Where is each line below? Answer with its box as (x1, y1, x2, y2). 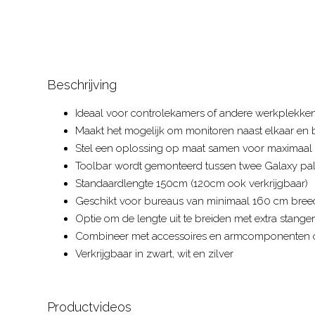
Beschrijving (47, 77, 117, 92)
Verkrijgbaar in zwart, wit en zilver (75, 247, 233, 260)
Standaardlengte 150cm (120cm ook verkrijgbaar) (75, 177, 308, 190)
